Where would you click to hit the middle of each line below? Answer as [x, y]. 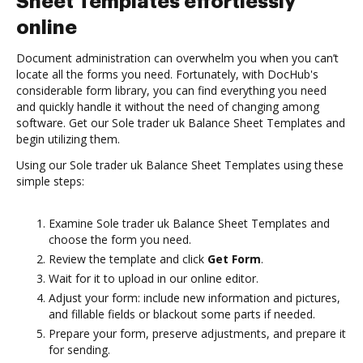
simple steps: [50, 181]
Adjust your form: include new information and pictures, [194, 298]
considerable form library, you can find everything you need [171, 90]
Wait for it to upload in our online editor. [154, 278]
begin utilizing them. [68, 139]
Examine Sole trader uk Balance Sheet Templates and [189, 223]
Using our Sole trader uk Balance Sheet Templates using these [180, 165]
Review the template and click [128, 259]
